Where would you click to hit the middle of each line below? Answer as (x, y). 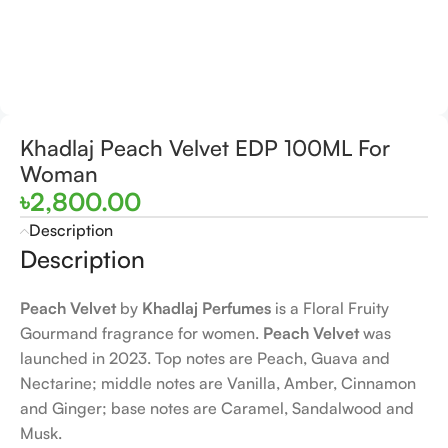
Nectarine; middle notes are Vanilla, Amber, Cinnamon (218, 383)
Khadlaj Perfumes (206, 308)
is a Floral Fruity (330, 308)
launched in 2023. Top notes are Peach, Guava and (205, 358)
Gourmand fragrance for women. (141, 333)
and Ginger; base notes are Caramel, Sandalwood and (217, 408)
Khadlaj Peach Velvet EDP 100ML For (205, 147)
